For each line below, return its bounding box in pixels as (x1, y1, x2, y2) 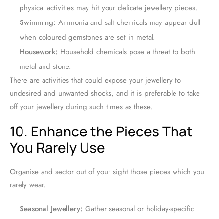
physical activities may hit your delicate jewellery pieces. (20, 2, 197, 14)
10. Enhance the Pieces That (10, 122, 193, 141)
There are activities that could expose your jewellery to (10, 75, 181, 86)
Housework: (20, 46, 58, 58)
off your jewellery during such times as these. (10, 101, 153, 112)
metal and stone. (20, 61, 71, 72)
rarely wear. (10, 179, 46, 191)
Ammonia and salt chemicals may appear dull (56, 17, 200, 28)
